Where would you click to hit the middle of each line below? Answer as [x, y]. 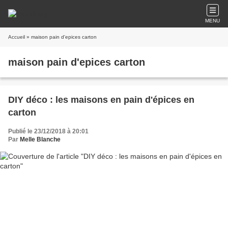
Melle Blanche [40, 139]
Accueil [17, 37]
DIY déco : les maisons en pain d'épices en [101, 100]
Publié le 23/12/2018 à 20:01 [48, 131]
